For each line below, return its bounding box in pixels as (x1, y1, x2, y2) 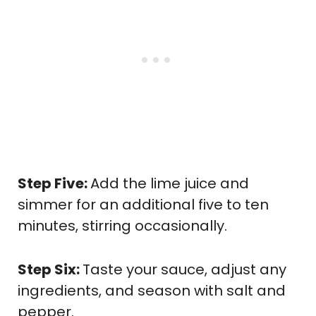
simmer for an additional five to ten (18, 194, 269, 214)
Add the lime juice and (90, 173, 249, 193)
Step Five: (18, 173, 90, 193)
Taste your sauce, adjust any (83, 259, 286, 279)
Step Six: (18, 259, 83, 279)
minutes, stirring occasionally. (18, 215, 227, 236)
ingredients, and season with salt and (18, 280, 286, 300)
